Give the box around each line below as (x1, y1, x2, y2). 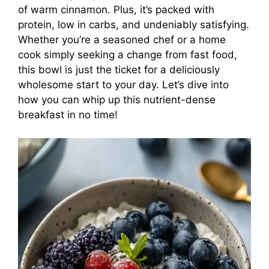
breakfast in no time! (18, 109, 118, 121)
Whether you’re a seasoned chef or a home (18, 34, 226, 46)
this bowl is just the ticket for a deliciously (18, 64, 220, 76)
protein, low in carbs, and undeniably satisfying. (18, 19, 249, 31)
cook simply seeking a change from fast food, (18, 49, 237, 61)
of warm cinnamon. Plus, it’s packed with (18, 4, 214, 16)
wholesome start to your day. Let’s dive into (18, 79, 229, 91)
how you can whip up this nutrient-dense (18, 94, 216, 106)
